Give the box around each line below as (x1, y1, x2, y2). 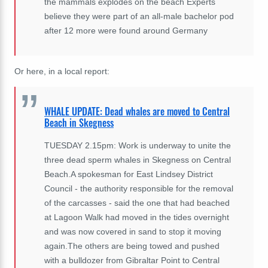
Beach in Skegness (44, 115, 114, 130)
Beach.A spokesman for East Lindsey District (44, 169, 213, 179)
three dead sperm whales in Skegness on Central (44, 154, 231, 165)
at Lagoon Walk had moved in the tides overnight (44, 212, 229, 222)
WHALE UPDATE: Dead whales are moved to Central (44, 103, 230, 118)
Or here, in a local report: (14, 66, 109, 77)
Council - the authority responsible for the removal (44, 183, 233, 193)
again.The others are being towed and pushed (44, 240, 220, 251)
